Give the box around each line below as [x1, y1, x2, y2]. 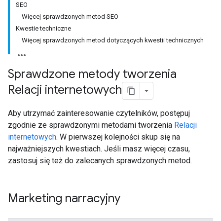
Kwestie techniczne [16, 25, 71, 32]
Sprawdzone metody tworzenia [8, 67, 177, 81]
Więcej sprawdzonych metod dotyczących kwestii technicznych [22, 37, 204, 44]
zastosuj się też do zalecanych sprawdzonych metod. [8, 156, 192, 165]
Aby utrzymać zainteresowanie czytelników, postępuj [8, 109, 190, 118]
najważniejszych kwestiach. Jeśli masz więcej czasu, [8, 144, 190, 153]
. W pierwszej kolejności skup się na [56, 132, 180, 142]
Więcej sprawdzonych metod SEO [22, 13, 118, 20]
